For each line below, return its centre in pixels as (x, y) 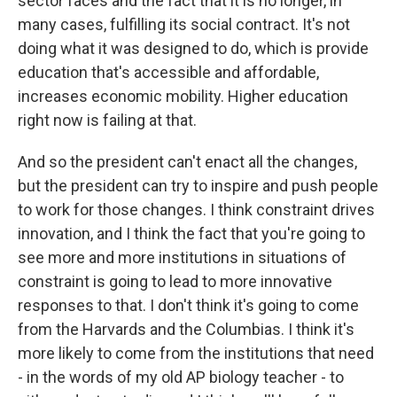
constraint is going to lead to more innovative (175, 281)
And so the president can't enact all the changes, (187, 162)
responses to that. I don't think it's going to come (188, 305)
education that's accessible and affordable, (168, 72)
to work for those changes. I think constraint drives (196, 210)
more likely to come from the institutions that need (196, 353)
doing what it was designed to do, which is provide (193, 48)
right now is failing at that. (107, 120)
